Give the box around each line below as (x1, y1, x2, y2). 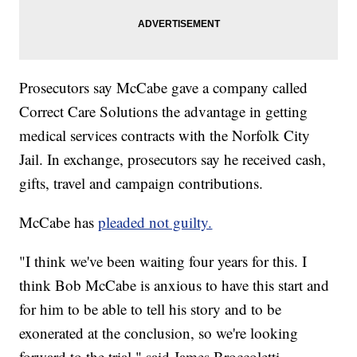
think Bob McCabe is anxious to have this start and (19, 274, 330, 295)
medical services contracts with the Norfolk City (19, 124, 311, 145)
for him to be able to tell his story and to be (19, 298, 282, 319)
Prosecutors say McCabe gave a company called (19, 76, 308, 97)
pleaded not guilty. (98, 211, 213, 232)
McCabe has (19, 211, 99, 232)
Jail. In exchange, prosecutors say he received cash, (19, 148, 327, 169)
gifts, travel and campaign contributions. (19, 172, 264, 193)
